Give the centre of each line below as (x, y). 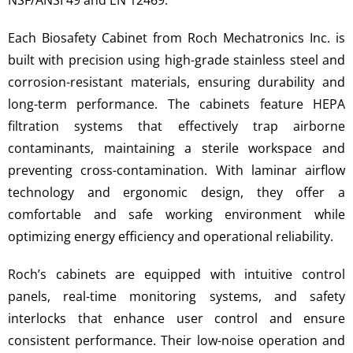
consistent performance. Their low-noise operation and (176, 340)
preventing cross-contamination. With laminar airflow (176, 170)
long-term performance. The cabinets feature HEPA (176, 104)
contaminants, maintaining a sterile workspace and (176, 148)
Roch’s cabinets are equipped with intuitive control (176, 274)
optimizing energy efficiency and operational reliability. (171, 236)
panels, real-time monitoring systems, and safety (176, 296)
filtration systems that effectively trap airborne (176, 126)
